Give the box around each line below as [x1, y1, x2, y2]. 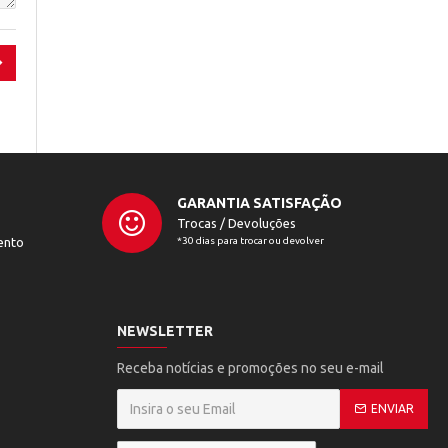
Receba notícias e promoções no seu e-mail [117, 359, 384, 376]
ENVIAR [371, 401, 414, 415]
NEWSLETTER [117, 322, 213, 339]
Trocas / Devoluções [176, 215, 296, 230]
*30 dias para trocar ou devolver [176, 234, 324, 246]
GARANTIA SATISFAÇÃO [176, 194, 342, 211]
